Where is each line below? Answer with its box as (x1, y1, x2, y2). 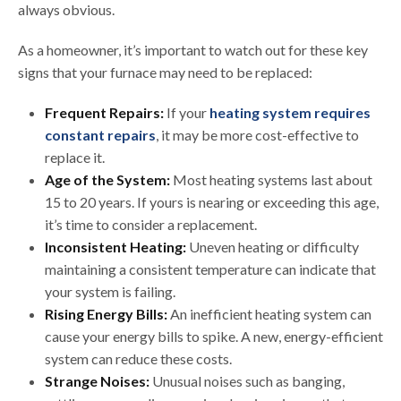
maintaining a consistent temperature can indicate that (45, 260, 376, 278)
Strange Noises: (45, 372, 152, 390)
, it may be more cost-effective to (156, 126, 359, 144)
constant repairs (45, 126, 156, 144)
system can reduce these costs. (45, 350, 232, 368)
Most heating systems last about (173, 171, 372, 189)
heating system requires (209, 104, 371, 122)
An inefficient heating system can (170, 305, 371, 323)
